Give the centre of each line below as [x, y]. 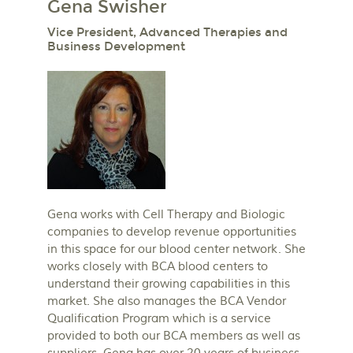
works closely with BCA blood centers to [158, 267]
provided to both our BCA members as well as [174, 336]
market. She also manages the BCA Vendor [167, 302]
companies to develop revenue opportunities [172, 232]
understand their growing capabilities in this [169, 284]
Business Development [116, 47]
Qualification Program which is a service [159, 319]
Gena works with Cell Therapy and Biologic [166, 215]
